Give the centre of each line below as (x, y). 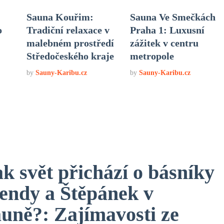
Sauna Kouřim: (60, 17)
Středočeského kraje (70, 56)
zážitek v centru (164, 43)
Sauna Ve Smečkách (172, 17)
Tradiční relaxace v (68, 30)
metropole (152, 56)
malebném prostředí (70, 43)
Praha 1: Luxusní (167, 30)
